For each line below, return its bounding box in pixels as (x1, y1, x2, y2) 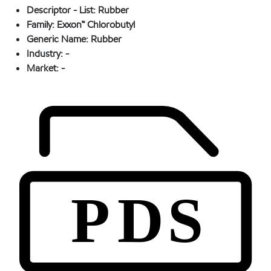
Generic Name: (27, 33, 91, 46)
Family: (27, 18, 57, 31)
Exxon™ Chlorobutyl (57, 18, 135, 31)
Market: (27, 62, 61, 75)
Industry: (27, 47, 65, 60)
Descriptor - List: (27, 4, 98, 17)
